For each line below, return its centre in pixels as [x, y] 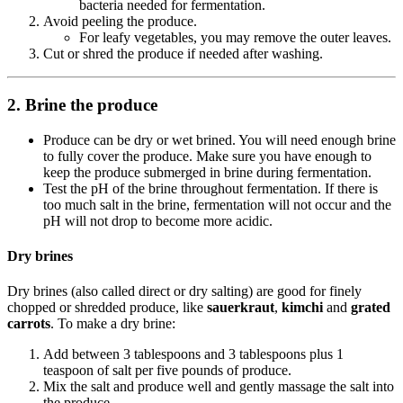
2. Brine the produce [82, 105]
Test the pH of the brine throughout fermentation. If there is [210, 188]
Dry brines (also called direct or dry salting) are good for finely [184, 291]
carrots [29, 324]
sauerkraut [241, 308]
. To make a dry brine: [113, 324]
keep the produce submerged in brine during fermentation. [209, 172]
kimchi [302, 308]
